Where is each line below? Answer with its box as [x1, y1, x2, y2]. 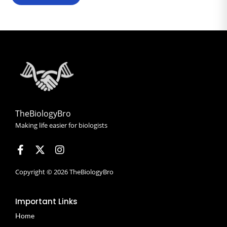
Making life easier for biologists [15, 121, 107, 130]
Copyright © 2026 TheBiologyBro [15, 167, 113, 177]
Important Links [15, 196, 78, 207]
